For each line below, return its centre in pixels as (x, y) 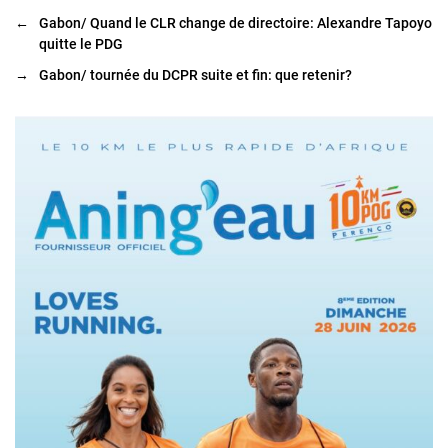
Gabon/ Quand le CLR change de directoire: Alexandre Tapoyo (235, 23)
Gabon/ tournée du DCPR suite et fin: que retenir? (195, 75)
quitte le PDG (81, 44)
